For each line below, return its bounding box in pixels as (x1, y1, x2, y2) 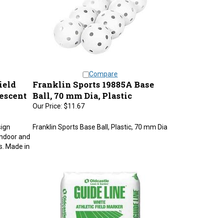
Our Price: (32, 97, 62, 105)
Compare (89, 65, 118, 73)
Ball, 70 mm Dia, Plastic (32, 85, 132, 96)
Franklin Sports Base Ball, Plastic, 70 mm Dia (32, 118, 167, 126)
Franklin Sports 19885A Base (32, 74, 154, 85)
